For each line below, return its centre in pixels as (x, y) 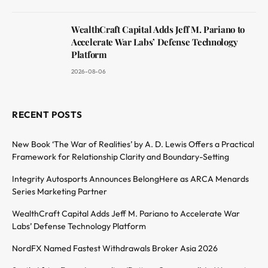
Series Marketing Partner (60, 191)
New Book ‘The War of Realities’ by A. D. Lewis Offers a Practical (133, 144)
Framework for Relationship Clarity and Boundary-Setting (121, 156)
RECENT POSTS (47, 114)
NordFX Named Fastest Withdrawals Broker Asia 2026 (115, 248)
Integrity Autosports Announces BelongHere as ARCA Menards (130, 179)
